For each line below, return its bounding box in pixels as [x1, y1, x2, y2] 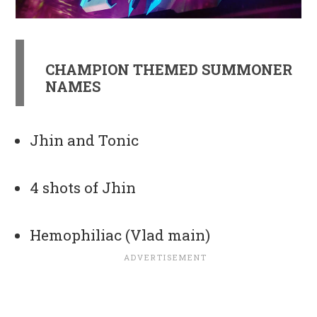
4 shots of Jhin [30, 178, 137, 198]
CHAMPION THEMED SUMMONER [45, 60, 293, 79]
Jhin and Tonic [30, 130, 139, 151]
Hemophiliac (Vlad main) [30, 225, 211, 246]
